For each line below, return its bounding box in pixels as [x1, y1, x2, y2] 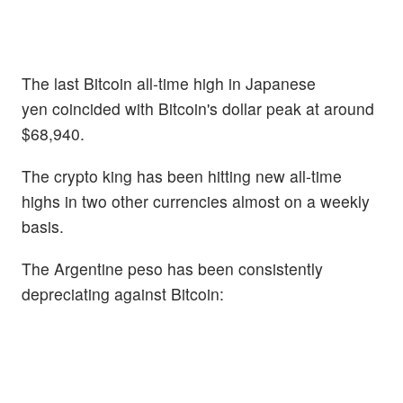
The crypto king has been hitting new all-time [22, 164, 342, 187]
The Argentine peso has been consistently [22, 256, 323, 280]
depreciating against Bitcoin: [22, 282, 224, 305]
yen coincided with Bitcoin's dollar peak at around [22, 96, 374, 120]
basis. [22, 214, 64, 237]
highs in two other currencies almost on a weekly [22, 189, 370, 212]
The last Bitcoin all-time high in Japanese [22, 71, 316, 94]
